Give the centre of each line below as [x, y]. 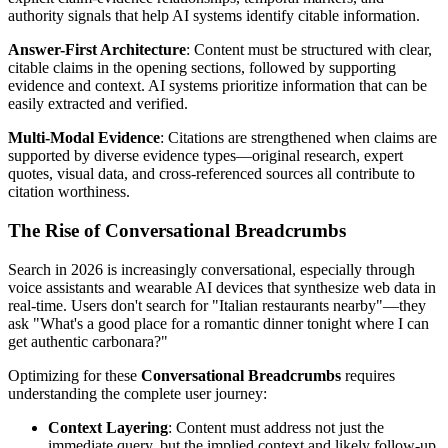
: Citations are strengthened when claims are [298, 138]
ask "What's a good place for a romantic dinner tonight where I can [218, 323]
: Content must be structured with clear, [309, 50]
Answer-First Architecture [97, 50]
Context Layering [108, 427]
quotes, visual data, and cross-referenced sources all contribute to [211, 174]
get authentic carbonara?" [88, 341]
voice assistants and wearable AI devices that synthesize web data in [222, 287]
